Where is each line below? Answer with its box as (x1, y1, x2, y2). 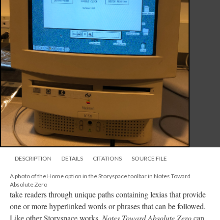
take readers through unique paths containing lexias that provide (10, 189, 206, 199)
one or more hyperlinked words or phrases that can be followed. (10, 201, 206, 211)
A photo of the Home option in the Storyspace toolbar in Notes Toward (10, 172, 191, 180)
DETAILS (61, 155, 83, 162)
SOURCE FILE (132, 155, 167, 162)
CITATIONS (93, 155, 122, 162)
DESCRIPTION (15, 155, 52, 162)
